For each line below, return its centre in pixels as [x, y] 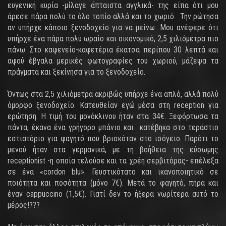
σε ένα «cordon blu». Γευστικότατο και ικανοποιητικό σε [113, 172]
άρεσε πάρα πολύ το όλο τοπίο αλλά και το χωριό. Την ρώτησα [113, 16]
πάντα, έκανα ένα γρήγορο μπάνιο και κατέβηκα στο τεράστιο [113, 127]
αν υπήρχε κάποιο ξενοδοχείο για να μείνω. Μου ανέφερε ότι [113, 27]
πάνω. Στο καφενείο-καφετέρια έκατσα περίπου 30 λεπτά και [113, 50]
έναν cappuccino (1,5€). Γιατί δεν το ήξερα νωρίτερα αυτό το [113, 194]
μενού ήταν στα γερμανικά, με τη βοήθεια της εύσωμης [113, 150]
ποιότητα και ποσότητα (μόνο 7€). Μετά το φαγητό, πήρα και [113, 183]
